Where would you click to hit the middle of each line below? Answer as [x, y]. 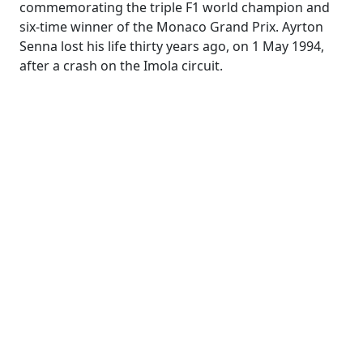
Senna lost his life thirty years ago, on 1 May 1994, [172, 46]
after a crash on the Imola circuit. [121, 66]
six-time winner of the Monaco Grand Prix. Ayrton [171, 27]
